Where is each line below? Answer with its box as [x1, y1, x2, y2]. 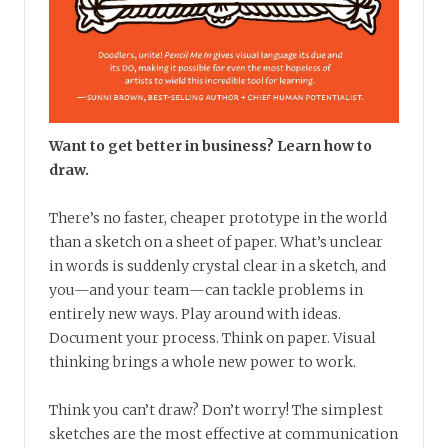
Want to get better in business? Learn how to [49, 136, 372, 155]
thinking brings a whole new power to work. [49, 352, 356, 371]
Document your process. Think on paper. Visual [49, 328, 376, 347]
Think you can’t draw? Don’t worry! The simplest [49, 400, 383, 419]
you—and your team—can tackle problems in [49, 280, 363, 299]
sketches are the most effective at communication [49, 424, 398, 443]
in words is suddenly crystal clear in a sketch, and [49, 256, 386, 275]
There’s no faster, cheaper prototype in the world [49, 208, 387, 227]
